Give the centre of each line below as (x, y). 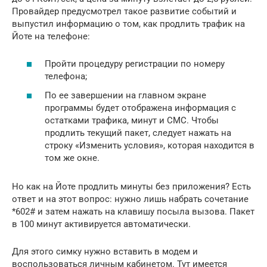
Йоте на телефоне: (51, 36)
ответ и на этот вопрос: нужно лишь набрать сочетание (130, 199)
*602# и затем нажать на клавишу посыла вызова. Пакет (133, 211)
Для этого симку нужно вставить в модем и (105, 251)
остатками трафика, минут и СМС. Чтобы (132, 120)
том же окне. (72, 158)
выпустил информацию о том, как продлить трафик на (128, 24)
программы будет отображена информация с (140, 108)
